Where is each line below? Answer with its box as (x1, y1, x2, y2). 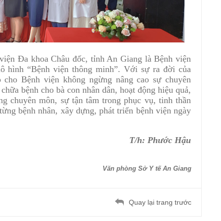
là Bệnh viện (145, 54, 191, 64)
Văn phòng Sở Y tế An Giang (103, 165, 191, 172)
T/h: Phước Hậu (129, 135, 191, 146)
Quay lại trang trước (129, 198, 191, 206)
